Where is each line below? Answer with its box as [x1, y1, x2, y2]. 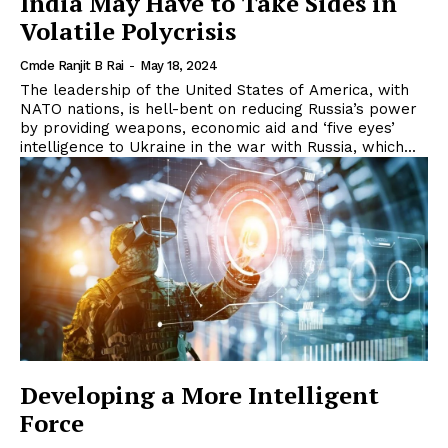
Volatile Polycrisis [20, 15, 236, 48]
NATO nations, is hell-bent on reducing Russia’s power [20, 100, 417, 119]
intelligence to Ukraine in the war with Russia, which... [20, 138, 416, 157]
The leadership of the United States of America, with [20, 81, 409, 100]
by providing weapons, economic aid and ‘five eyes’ [20, 119, 395, 138]
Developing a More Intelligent [20, 379, 379, 412]
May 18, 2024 [140, 58, 217, 74]
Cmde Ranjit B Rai [20, 58, 124, 74]
